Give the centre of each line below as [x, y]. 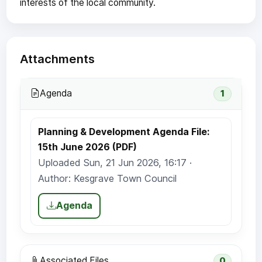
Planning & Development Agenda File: [124, 132]
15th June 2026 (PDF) [88, 147]
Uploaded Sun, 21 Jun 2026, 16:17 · [115, 163]
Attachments [57, 59]
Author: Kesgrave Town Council [108, 179]
